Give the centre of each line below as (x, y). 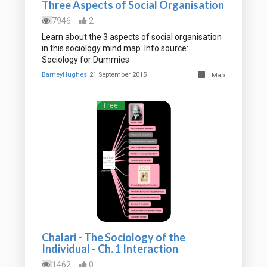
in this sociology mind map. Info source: (115, 49)
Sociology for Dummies (86, 60)
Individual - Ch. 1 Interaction (110, 249)
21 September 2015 (118, 75)
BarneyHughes (64, 75)
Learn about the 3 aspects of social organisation (132, 37)
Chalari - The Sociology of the (114, 237)
